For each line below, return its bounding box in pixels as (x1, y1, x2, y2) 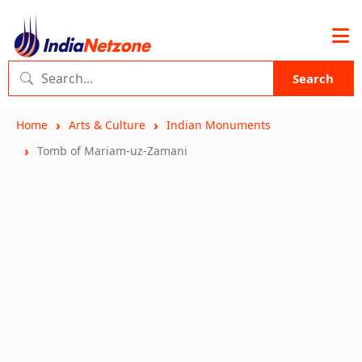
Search (293, 70, 334, 86)
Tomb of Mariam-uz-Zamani (37, 143, 187, 158)
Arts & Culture (69, 117, 145, 133)
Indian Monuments (166, 117, 271, 133)
